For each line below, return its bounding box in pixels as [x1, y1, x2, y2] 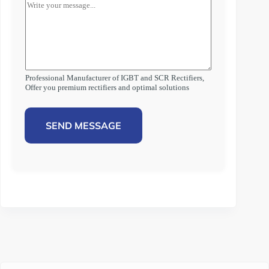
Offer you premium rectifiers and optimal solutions [25, 83, 189, 92]
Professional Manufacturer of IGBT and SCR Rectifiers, [25, 73, 204, 82]
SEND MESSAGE [46, 119, 121, 131]
